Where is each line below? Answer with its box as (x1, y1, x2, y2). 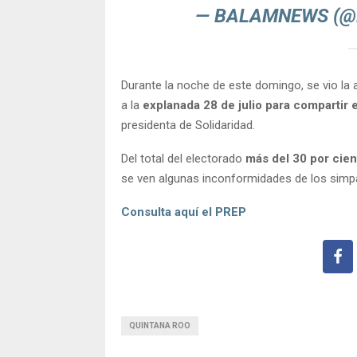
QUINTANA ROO (129, 320, 190, 330)
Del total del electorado (121, 151, 245, 166)
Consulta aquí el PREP (121, 204, 246, 219)
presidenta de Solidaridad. (121, 117, 255, 132)
